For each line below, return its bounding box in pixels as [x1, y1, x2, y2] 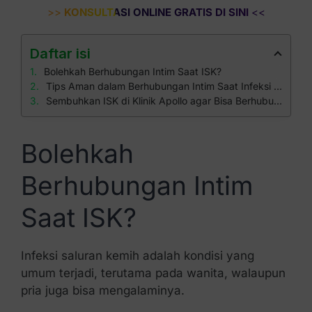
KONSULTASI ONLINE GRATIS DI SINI [61, 6, 249, 19]
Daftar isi [29, 45, 91, 62]
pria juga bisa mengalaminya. [20, 283, 185, 297]
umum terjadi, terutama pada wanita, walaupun [20, 265, 286, 280]
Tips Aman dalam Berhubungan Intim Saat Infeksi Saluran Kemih [45, 80, 274, 92]
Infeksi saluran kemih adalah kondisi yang [20, 248, 254, 263]
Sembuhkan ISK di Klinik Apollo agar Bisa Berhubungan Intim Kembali [45, 95, 274, 107]
